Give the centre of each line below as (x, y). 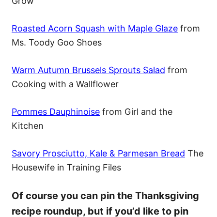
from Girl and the (136, 112)
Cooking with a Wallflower (65, 84)
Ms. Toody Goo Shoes (57, 43)
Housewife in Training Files (66, 168)
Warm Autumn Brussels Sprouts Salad (88, 70)
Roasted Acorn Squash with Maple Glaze (95, 29)
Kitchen (28, 126)
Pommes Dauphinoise (56, 112)
